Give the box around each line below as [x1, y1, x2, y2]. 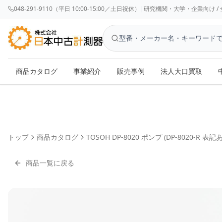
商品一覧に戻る [26, 158, 74, 167]
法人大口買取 [161, 66, 202, 76]
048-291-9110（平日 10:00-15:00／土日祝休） [14, 4, 140, 13]
